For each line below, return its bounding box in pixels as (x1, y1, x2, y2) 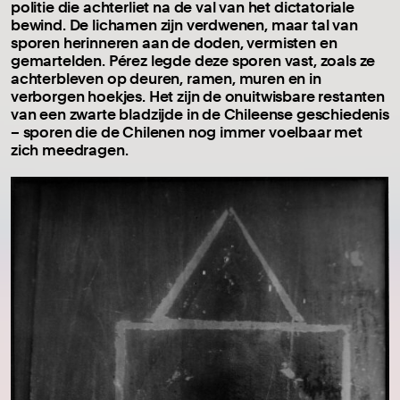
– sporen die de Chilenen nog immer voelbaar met (11, 122, 362, 142)
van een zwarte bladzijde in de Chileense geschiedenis (11, 104, 389, 124)
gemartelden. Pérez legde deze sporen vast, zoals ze (11, 51, 376, 71)
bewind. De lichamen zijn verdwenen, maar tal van (11, 15, 358, 35)
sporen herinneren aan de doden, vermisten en (11, 33, 337, 53)
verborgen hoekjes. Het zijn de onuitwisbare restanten (11, 87, 385, 106)
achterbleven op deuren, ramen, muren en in (11, 69, 321, 88)
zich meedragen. (11, 140, 129, 160)
